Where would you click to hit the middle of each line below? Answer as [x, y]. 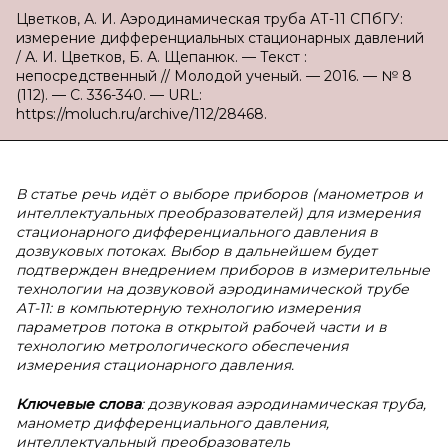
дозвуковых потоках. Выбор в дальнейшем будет [196, 251]
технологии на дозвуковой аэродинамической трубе [212, 289]
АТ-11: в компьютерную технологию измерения [188, 308]
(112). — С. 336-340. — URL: [109, 95]
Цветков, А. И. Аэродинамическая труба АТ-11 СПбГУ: [209, 19]
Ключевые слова [78, 404]
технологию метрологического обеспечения [182, 346]
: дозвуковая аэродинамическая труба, [283, 404]
